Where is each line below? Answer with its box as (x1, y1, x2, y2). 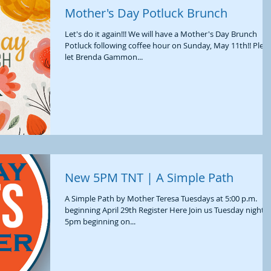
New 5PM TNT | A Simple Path (65, 169, 233, 186)
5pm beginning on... (65, 215, 135, 227)
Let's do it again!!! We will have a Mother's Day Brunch (65, 28, 257, 40)
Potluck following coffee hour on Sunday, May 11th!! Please (65, 40, 253, 51)
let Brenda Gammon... (65, 51, 143, 63)
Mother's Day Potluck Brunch (65, 5, 227, 22)
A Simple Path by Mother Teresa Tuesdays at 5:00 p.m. (65, 192, 257, 204)
